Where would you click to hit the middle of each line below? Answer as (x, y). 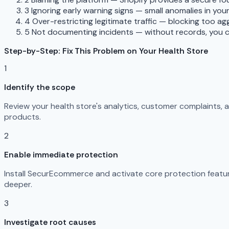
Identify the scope (40, 87)
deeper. (18, 185)
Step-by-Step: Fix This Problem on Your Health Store (106, 51)
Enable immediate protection (61, 155)
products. (22, 117)
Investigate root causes (50, 222)
